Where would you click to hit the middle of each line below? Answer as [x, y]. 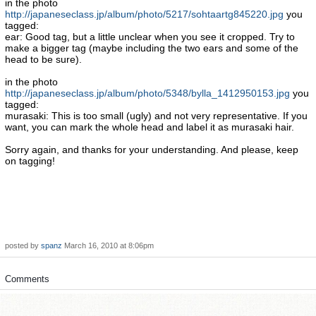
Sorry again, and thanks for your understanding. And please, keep [152, 150]
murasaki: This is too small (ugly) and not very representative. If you [156, 116]
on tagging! [30, 161]
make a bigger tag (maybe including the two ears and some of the [152, 48]
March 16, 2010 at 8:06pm [109, 245]
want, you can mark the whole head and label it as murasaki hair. [150, 127]
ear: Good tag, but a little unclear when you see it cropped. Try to [150, 37]
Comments [27, 279]
